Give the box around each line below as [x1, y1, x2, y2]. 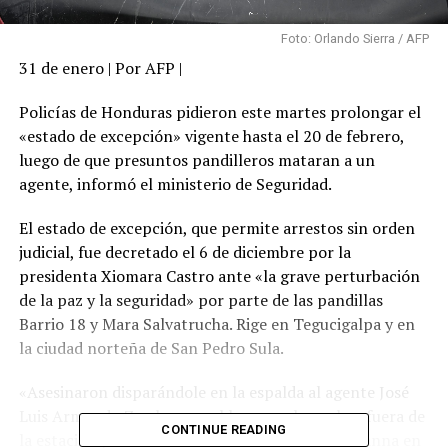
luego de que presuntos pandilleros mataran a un [18, 149, 375, 171]
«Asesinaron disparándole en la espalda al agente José [18, 381, 409, 403]
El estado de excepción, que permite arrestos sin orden [18, 217, 415, 239]
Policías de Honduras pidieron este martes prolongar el [18, 101, 421, 123]
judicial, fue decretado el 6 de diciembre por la [18, 241, 351, 263]
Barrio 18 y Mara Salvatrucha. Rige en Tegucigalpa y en [18, 313, 415, 335]
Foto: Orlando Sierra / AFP [281, 31, 430, 46]
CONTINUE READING [161, 422, 287, 437]
